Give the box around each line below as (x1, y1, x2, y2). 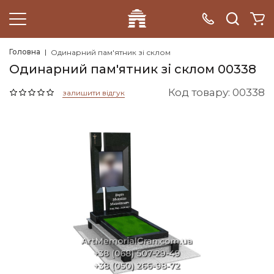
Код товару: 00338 (168, 86, 265, 98)
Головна (9, 47, 40, 56)
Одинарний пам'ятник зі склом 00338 (9, 62, 256, 76)
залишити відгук (62, 87, 125, 97)
